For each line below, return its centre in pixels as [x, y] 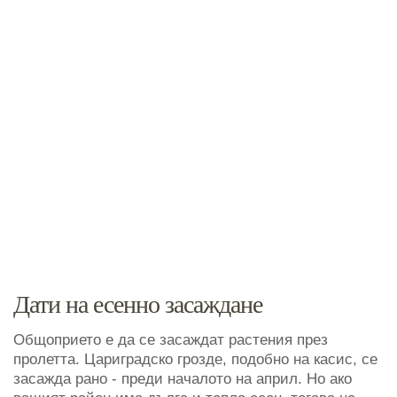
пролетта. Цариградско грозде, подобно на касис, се [195, 359]
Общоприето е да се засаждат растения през [171, 339]
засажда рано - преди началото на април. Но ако [183, 378]
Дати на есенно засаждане [138, 304]
